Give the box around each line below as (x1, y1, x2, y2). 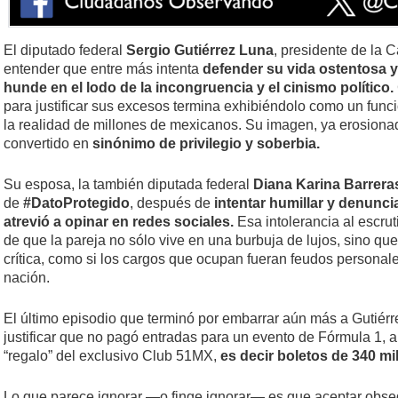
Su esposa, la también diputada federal (4, 177, 253, 192)
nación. (4, 270, 50, 285)
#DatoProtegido (23, 195, 130, 211)
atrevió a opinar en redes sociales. (4, 214, 234, 229)
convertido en (4, 136, 92, 151)
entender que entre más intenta (4, 61, 203, 76)
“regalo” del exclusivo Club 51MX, (4, 348, 220, 363)
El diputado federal (4, 43, 126, 58)
